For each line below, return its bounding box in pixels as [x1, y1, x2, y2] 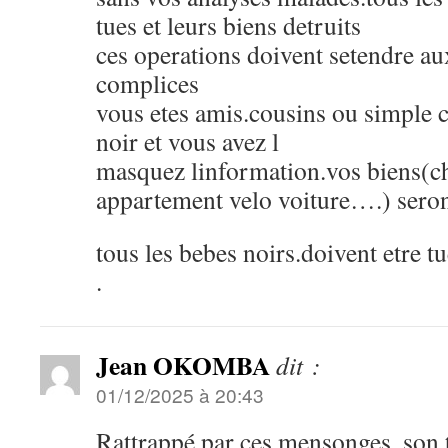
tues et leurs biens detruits [96, 8, 361, 42]
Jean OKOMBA [96, 346, 270, 384]
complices [96, 66, 199, 100]
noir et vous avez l [96, 124, 279, 158]
